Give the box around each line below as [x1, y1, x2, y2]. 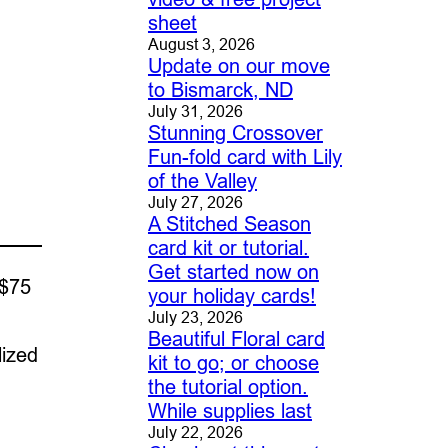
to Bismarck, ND [147, 78, 293, 102]
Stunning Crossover [147, 121, 323, 145]
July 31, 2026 [147, 102, 243, 121]
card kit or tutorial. [147, 236, 309, 260]
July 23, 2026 [147, 308, 243, 327]
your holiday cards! [147, 284, 316, 308]
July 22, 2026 [147, 423, 243, 442]
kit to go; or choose [147, 351, 319, 375]
